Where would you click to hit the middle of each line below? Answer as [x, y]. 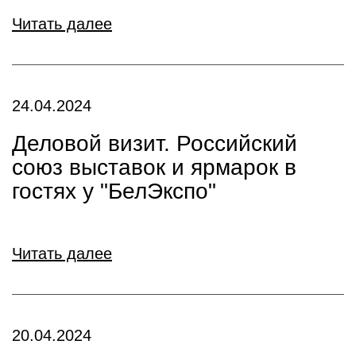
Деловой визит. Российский [155, 143]
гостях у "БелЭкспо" [114, 191]
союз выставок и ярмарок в [154, 167]
